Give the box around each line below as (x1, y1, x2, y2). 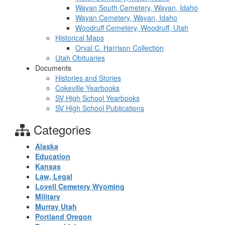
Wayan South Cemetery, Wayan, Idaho (75, 3, 198, 13)
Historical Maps (55, 33, 104, 43)
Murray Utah (35, 201, 77, 211)
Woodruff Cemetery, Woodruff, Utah (75, 23, 188, 33)
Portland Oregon (35, 211, 92, 221)
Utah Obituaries (55, 53, 105, 63)
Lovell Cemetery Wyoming (35, 181, 125, 191)
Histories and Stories (55, 73, 121, 83)
